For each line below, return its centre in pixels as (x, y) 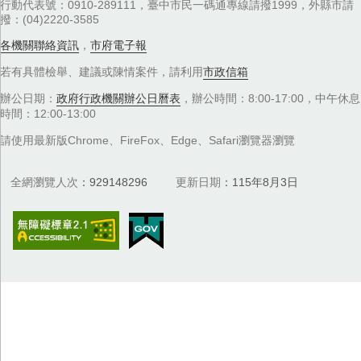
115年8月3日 (266, 183)
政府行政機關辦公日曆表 (118, 99)
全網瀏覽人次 (45, 183)
